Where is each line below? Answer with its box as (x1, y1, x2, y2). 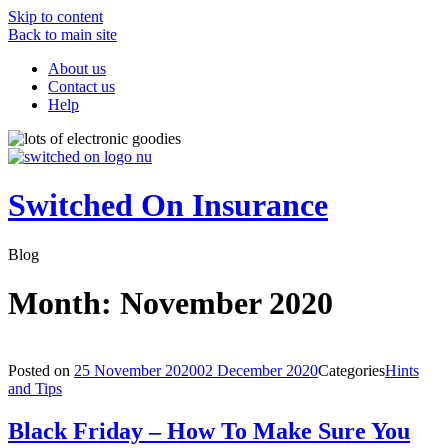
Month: (8, 285, 120, 322)
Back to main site (8, 26, 117, 43)
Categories (318, 361, 385, 379)
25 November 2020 (74, 361, 197, 379)
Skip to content (8, 8, 103, 25)
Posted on (8, 361, 70, 379)
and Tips (8, 379, 62, 397)
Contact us (48, 78, 115, 95)
